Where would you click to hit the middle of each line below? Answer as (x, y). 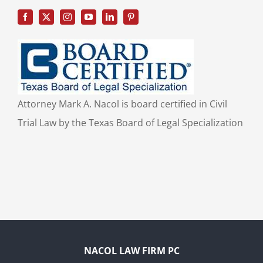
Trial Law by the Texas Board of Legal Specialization (130, 123)
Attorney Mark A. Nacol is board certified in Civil (122, 104)
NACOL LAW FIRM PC (131, 251)
